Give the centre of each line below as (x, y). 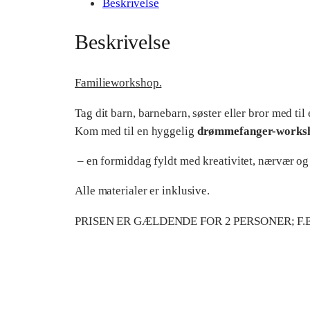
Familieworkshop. (118, 83)
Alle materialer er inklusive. (143, 191)
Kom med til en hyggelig (136, 130)
